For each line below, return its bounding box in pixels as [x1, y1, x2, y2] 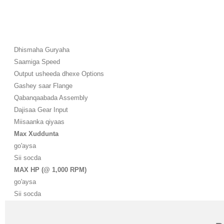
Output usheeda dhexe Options [14, 70, 104, 78]
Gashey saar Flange [14, 82, 72, 90]
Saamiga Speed [14, 58, 60, 66]
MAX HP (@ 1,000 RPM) [14, 166, 86, 174]
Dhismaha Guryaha [14, 46, 69, 54]
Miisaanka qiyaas [14, 118, 64, 126]
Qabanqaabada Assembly [14, 94, 88, 102]
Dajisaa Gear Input [14, 106, 68, 114]
